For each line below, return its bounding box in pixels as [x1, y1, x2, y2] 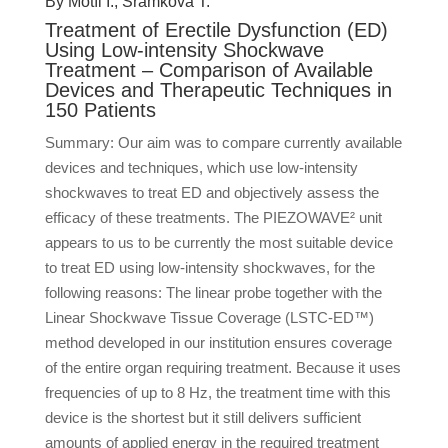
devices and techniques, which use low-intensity [44, 159, 358, 176]
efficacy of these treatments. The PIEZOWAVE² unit [44, 209, 382, 226]
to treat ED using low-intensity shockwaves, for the [44, 259, 375, 276]
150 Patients [44, 99, 156, 121]
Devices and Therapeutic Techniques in [44, 79, 392, 101]
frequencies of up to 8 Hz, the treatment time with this [44, 384, 391, 401]
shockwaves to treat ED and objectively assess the [44, 184, 379, 201]
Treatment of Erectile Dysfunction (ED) [44, 19, 388, 41]
